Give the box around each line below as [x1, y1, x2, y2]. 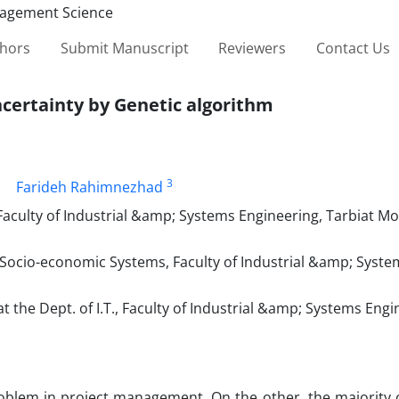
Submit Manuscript [60, 37, 189, 58]
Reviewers [218, 37, 287, 58]
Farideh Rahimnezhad [16, 176, 163, 197]
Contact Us [315, 37, 390, 58]
